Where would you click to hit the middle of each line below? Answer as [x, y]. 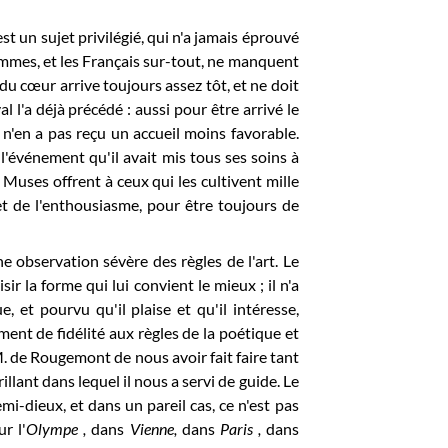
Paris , [242, 428]
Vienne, [155, 428]
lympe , [65, 428]
